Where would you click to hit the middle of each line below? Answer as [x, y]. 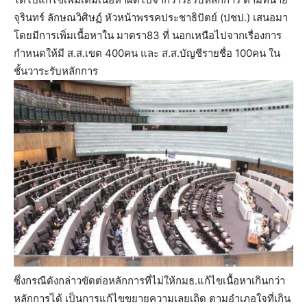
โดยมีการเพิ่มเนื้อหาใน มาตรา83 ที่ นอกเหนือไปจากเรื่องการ [148, 36]
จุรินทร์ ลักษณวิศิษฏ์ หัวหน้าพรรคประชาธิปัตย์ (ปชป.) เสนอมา [151, 18]
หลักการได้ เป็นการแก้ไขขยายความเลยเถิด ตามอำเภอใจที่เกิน [152, 299]
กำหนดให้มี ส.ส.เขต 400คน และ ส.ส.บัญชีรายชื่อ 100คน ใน [147, 53]
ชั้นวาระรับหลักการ [56, 71]
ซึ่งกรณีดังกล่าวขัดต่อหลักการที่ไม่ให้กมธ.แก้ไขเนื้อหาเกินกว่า [149, 281]
